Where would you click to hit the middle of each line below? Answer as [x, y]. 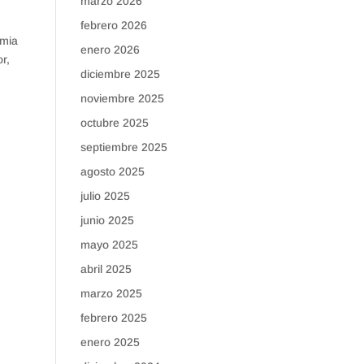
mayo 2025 [109, 245]
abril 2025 [106, 269]
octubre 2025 [114, 123]
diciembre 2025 [120, 74]
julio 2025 [105, 196]
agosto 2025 [112, 171]
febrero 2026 [113, 25]
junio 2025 [107, 220]
